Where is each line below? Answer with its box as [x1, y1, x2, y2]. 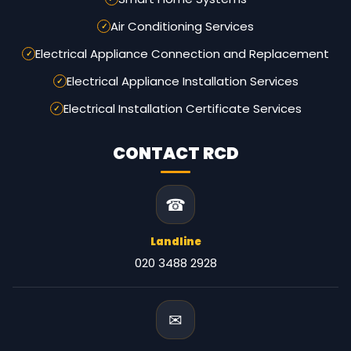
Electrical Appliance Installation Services [66, 73, 299, 90]
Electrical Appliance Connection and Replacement [35, 45, 329, 63]
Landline [150, 234, 201, 250]
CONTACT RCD [112, 142, 239, 165]
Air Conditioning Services [110, 18, 254, 35]
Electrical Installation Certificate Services [63, 100, 302, 118]
